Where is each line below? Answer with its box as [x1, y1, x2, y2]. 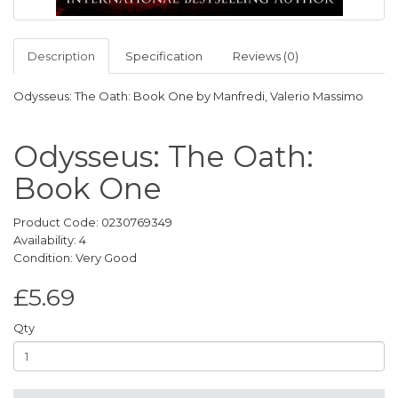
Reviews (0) [233, 49, 298, 63]
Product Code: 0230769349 [13, 215, 172, 229]
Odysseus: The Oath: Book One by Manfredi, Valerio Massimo [13, 89, 363, 103]
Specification [125, 49, 203, 63]
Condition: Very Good [13, 251, 137, 265]
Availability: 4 [13, 233, 86, 247]
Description [28, 49, 95, 63]
